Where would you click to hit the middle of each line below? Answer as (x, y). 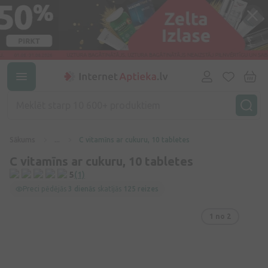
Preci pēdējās (45, 189)
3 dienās (82, 189)
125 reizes (141, 189)
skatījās (109, 189)
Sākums (22, 140)
